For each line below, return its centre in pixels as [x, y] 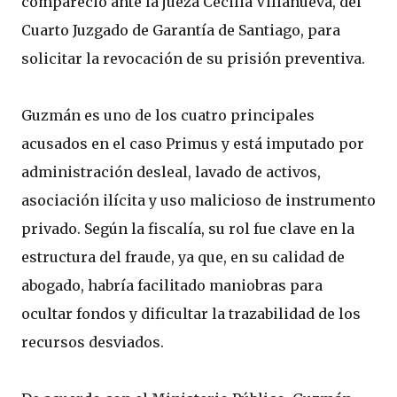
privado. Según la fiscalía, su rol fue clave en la [188, 229]
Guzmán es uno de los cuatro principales [168, 115]
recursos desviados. [93, 342]
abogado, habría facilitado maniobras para [172, 285]
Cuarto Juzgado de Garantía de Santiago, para [181, 30]
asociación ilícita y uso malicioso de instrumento [198, 200]
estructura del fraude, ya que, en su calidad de [183, 257]
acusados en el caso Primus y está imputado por [193, 144]
